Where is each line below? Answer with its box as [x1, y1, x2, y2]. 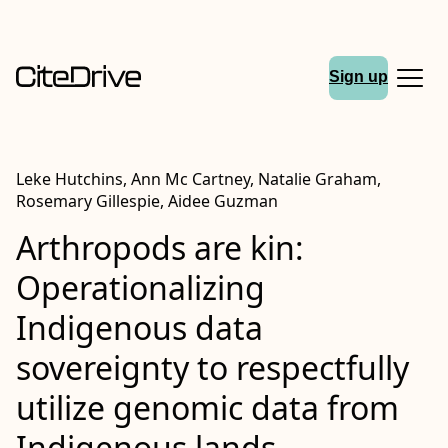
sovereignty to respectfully [16, 346, 409, 389]
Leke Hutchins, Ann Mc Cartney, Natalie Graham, [16, 168, 381, 190]
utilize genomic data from [16, 386, 399, 429]
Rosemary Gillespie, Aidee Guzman [16, 190, 278, 212]
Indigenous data [16, 306, 263, 349]
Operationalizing [16, 266, 265, 309]
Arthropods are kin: [16, 226, 304, 269]
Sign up [329, 68, 388, 86]
